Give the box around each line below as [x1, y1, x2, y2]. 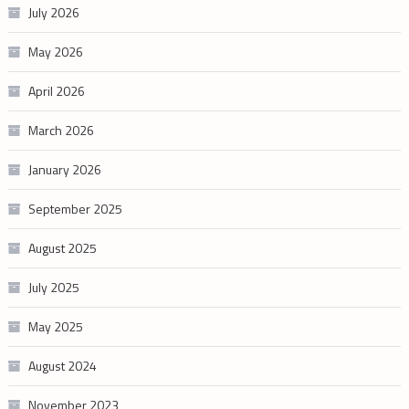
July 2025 [27, 278, 79, 298]
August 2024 [27, 356, 97, 376]
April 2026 [27, 81, 85, 101]
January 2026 [27, 160, 101, 180]
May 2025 [27, 317, 83, 337]
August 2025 [27, 238, 97, 258]
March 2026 [27, 121, 94, 141]
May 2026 [27, 42, 83, 62]
